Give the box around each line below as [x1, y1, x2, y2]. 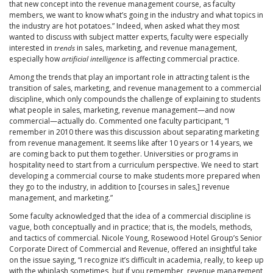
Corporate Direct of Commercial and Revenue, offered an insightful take [9, 244, 257, 255]
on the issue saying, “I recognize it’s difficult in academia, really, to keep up [9, 255, 264, 266]
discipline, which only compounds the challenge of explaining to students [9, 94, 260, 105]
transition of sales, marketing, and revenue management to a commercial [9, 83, 261, 94]
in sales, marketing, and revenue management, [75, 43, 237, 54]
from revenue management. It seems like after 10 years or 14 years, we [9, 138, 253, 149]
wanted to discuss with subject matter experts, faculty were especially [9, 32, 248, 43]
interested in [9, 43, 54, 54]
